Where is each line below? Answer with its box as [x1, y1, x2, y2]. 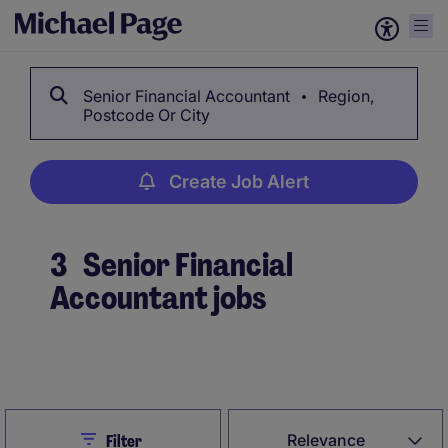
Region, [314, 86, 374, 106]
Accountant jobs [50, 277, 266, 319]
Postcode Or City [83, 105, 210, 125]
